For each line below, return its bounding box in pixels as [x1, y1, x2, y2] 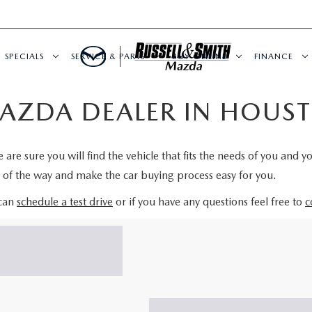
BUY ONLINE [172, 51, 227, 61]
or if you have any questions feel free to [113, 195, 305, 208]
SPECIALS [5, 51, 44, 61]
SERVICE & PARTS [71, 51, 145, 61]
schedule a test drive [17, 195, 113, 208]
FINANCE [254, 51, 293, 61]
